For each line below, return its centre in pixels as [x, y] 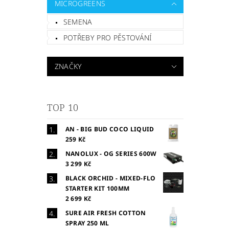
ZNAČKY [68, 66]
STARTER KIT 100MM [97, 189]
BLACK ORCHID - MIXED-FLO [110, 178]
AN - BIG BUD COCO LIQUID [110, 129]
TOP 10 [63, 108]
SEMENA [78, 21]
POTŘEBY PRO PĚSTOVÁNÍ [107, 37]
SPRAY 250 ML [87, 223]
